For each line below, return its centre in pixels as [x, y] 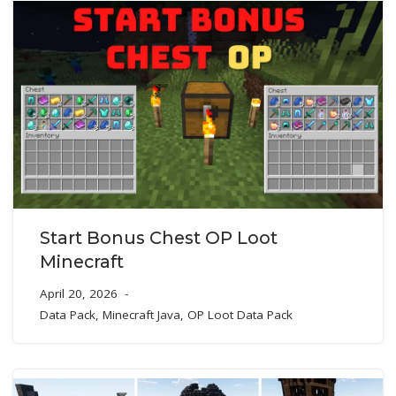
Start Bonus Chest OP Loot [159, 238]
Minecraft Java [141, 315]
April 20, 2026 [79, 294]
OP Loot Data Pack [240, 315]
